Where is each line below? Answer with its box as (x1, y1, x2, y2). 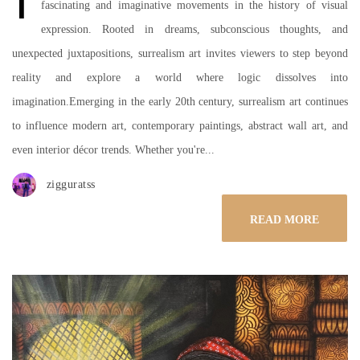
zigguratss (46, 178, 96, 190)
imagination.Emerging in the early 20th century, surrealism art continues (12, 96, 348, 108)
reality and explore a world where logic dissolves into (12, 72, 348, 84)
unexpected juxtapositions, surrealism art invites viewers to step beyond (12, 47, 348, 59)
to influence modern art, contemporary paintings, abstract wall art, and (12, 120, 348, 132)
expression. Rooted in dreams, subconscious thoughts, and (41, 23, 348, 35)
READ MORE (250, 214, 319, 226)
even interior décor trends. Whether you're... (12, 144, 215, 156)
